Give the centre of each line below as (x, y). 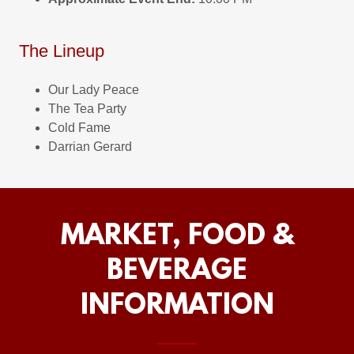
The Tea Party (87, 109)
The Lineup (62, 51)
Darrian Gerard (90, 147)
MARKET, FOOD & (177, 237)
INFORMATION (177, 307)
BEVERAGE (177, 272)
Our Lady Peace (93, 90)
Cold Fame (79, 128)
